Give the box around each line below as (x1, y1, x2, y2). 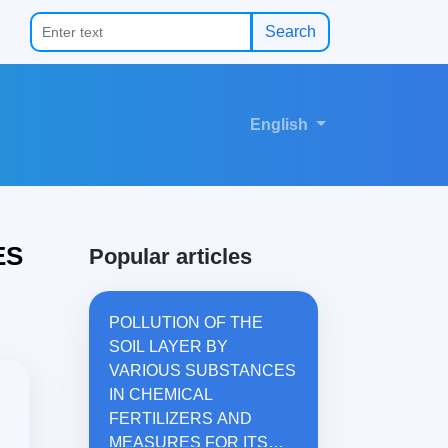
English (250, 116, 313, 134)
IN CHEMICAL (109, 386, 213, 404)
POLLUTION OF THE (109, 314, 263, 332)
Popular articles (89, 244, 252, 270)
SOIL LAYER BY (109, 338, 228, 356)
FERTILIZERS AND (109, 410, 252, 428)
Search (265, 23, 316, 40)
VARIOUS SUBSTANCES (109, 362, 296, 380)
